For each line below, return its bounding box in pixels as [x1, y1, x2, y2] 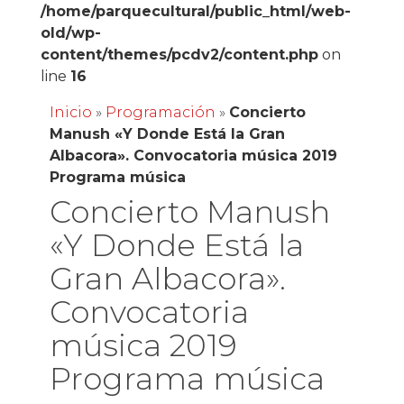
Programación [105, 104, 216, 121]
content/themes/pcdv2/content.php [40, 46, 318, 63]
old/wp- [40, 24, 101, 41]
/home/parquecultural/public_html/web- [40, 3, 351, 20]
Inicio [49, 104, 92, 121]
